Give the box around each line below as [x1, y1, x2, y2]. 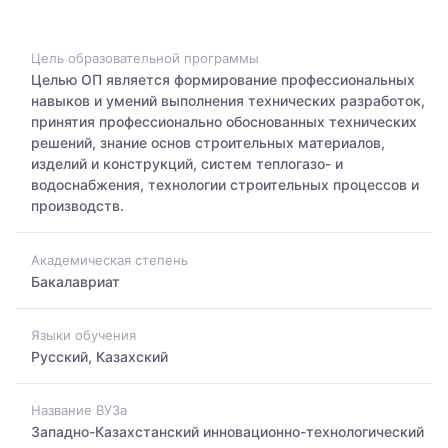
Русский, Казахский [31, 347, 168, 365]
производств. [31, 197, 124, 215]
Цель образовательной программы [31, 50, 259, 67]
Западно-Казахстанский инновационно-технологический [31, 423, 424, 441]
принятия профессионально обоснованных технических [31, 113, 417, 131]
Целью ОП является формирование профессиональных [31, 71, 415, 89]
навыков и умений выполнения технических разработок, [31, 92, 425, 110]
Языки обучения [31, 326, 136, 343]
